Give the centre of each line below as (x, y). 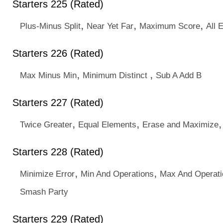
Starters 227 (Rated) (58, 103)
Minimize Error (47, 174)
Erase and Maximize (180, 124)
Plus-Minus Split (50, 26)
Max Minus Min (48, 75)
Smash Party (44, 192)
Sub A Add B (179, 75)
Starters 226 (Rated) (58, 53)
